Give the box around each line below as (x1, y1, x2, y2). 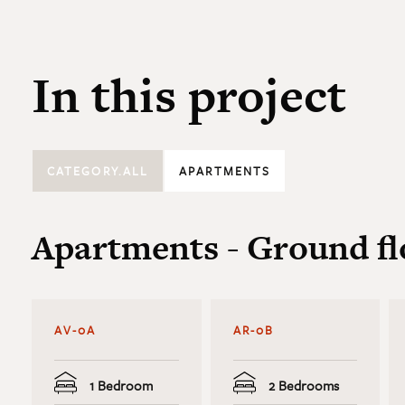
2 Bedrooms (264, 375, 339, 396)
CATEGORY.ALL (46, 162, 149, 181)
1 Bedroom (85, 375, 153, 396)
